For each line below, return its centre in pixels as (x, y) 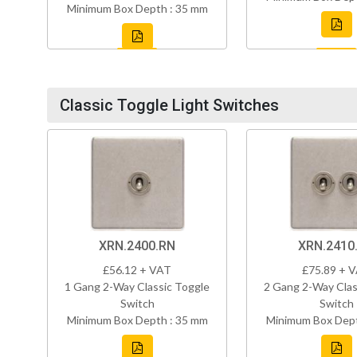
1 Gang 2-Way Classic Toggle (137, 287)
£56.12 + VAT (137, 270)
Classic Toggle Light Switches (169, 106)
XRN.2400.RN (137, 246)
